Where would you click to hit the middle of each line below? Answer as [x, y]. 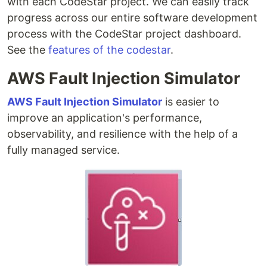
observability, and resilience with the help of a [122, 134]
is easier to [191, 102]
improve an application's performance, [105, 118]
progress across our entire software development [132, 18]
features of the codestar [109, 50]
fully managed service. [63, 150]
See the [28, 50]
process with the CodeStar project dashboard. [124, 34]
